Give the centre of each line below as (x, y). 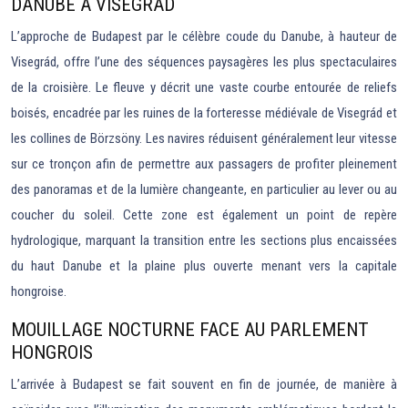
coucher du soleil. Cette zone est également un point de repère (204, 215)
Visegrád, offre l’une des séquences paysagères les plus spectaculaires (204, 62)
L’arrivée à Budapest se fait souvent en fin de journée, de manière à (204, 385)
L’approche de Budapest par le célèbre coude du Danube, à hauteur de (204, 37)
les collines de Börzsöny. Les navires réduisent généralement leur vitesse (204, 139)
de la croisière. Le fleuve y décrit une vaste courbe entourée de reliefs (204, 88)
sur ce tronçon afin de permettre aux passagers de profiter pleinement (204, 164)
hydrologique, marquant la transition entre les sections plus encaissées (204, 241)
